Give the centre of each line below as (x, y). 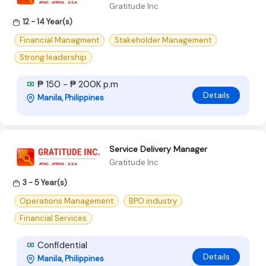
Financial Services (53, 218)
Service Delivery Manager (158, 149)
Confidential (61, 246)
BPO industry (153, 201)
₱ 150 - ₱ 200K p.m (77, 84)
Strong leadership (53, 57)
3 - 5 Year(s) (45, 182)
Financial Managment (59, 40)
